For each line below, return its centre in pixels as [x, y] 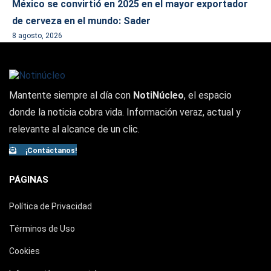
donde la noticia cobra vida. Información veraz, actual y [125, 112]
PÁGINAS [29, 180]
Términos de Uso [42, 229]
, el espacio [208, 95]
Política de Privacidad [51, 206]
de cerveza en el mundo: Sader [81, 21]
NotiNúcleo [158, 95]
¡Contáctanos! [50, 151]
